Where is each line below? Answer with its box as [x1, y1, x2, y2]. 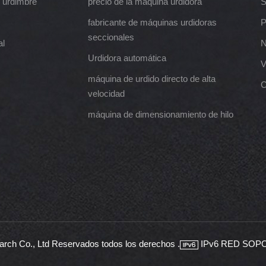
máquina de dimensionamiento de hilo [88, 109, 234, 120]
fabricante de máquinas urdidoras [88, 17, 217, 28]
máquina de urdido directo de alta [88, 74, 216, 84]
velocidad [88, 88, 125, 99]
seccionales [88, 32, 135, 43]
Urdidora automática [88, 53, 167, 64]
